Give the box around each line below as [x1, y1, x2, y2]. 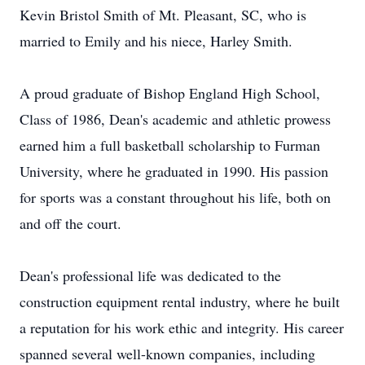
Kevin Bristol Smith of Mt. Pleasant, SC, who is [20, 5, 306, 24]
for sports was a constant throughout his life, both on [20, 187, 331, 207]
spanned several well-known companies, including [20, 344, 315, 363]
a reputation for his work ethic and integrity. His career [20, 318, 344, 337]
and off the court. [20, 213, 121, 233]
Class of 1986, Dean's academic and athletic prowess [20, 109, 331, 129]
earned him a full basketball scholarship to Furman [20, 135, 320, 155]
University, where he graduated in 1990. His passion [20, 161, 328, 181]
